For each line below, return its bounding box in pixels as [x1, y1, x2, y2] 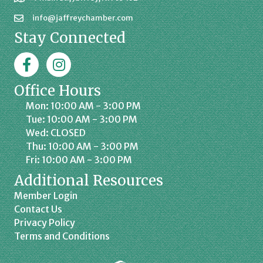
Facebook [14, 52, 56, 64]
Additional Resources [14, 171, 163, 190]
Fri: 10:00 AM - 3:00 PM [26, 153, 132, 166]
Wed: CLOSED [26, 126, 86, 139]
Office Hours [14, 81, 101, 100]
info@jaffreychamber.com [32, 12, 133, 23]
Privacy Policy [14, 216, 75, 228]
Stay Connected [14, 28, 126, 47]
